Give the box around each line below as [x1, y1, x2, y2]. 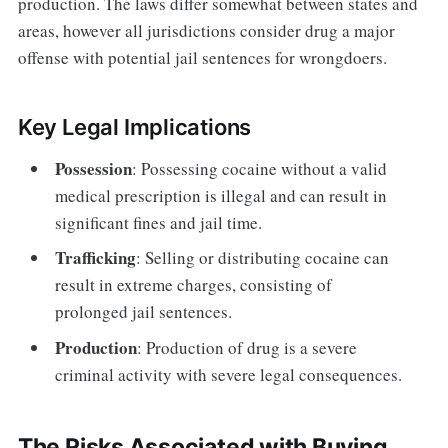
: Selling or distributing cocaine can [136, 246, 390, 270]
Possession [55, 155, 133, 181]
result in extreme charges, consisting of [55, 273, 333, 297]
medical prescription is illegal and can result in [55, 183, 388, 207]
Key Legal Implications [17, 113, 252, 140]
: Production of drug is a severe [137, 335, 358, 359]
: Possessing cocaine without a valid [132, 156, 388, 180]
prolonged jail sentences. [55, 300, 233, 324]
